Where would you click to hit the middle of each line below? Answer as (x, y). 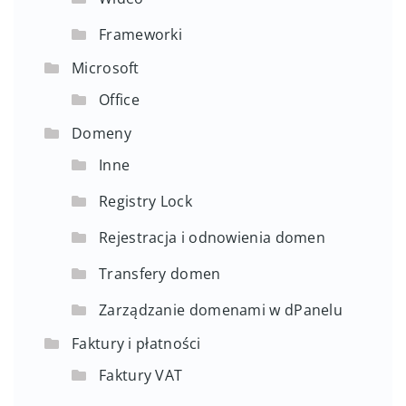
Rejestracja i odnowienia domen (212, 237)
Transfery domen (160, 273)
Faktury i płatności (136, 343)
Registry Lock (145, 201)
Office (119, 99)
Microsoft (106, 68)
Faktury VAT (141, 375)
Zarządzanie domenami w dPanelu (221, 309)
